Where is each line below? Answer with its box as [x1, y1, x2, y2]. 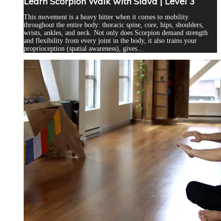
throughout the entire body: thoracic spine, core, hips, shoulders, [24, 21, 204, 29]
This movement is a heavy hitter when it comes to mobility [24, 13, 188, 21]
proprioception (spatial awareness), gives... [24, 45, 143, 53]
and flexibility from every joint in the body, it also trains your [24, 37, 197, 45]
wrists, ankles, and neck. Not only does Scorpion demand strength [24, 29, 208, 37]
